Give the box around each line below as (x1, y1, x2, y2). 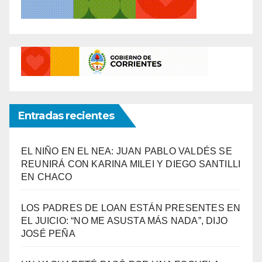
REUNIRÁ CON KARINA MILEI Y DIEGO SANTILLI (21, 158, 241, 169)
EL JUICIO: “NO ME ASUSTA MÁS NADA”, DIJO (21, 215, 228, 226)
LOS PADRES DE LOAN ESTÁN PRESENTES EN (21, 202, 241, 213)
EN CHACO (21, 171, 73, 182)
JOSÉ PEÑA (21, 228, 75, 239)
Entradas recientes (18, 109, 114, 122)
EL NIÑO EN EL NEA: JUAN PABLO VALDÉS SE (21, 146, 232, 156)
